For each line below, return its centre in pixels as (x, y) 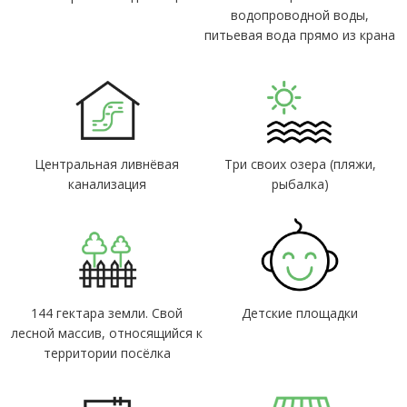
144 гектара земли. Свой (107, 313)
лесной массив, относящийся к (107, 333)
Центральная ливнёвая (107, 164)
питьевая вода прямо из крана (300, 35)
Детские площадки (300, 313)
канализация (107, 184)
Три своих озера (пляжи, (300, 164)
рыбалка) (300, 184)
